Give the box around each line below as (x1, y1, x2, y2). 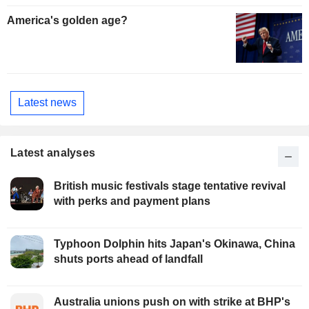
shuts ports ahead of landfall (54, 252, 203, 265)
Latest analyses (10, 146, 96, 159)
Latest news (18, 97, 77, 109)
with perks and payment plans (54, 195, 210, 207)
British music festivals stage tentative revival (54, 179, 286, 192)
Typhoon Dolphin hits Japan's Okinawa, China (54, 237, 295, 250)
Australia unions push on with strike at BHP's (54, 295, 290, 308)
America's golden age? (7, 14, 128, 26)
